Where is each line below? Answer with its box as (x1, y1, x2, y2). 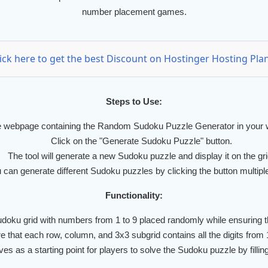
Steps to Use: (106, 96, 162, 106)
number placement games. (81, 6, 187, 17)
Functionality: (105, 190, 163, 200)
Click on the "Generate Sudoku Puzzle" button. (50, 135, 232, 146)
